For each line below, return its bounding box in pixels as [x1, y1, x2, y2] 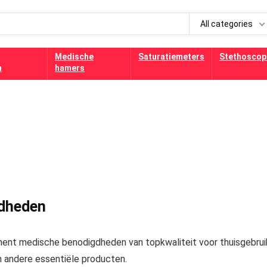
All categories [200, 19, 253, 29]
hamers [55, 63, 85, 73]
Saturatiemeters [138, 52, 205, 61]
